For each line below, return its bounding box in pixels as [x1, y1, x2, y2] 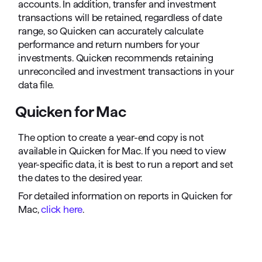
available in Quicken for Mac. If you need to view [18, 146, 226, 156]
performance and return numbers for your [18, 39, 199, 50]
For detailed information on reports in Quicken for [18, 191, 233, 201]
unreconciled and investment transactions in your [18, 66, 234, 77]
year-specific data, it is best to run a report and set [18, 159, 233, 170]
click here [41, 204, 83, 215]
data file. [18, 80, 54, 90]
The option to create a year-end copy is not [18, 132, 204, 143]
